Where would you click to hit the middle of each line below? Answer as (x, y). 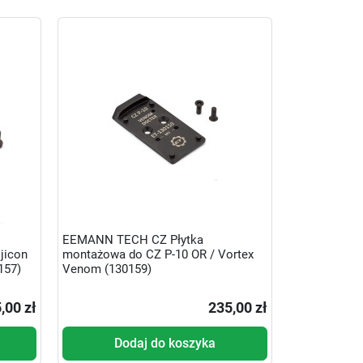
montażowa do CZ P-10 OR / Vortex (158, 255)
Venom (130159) (107, 269)
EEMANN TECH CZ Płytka (132, 240)
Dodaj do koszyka (164, 343)
